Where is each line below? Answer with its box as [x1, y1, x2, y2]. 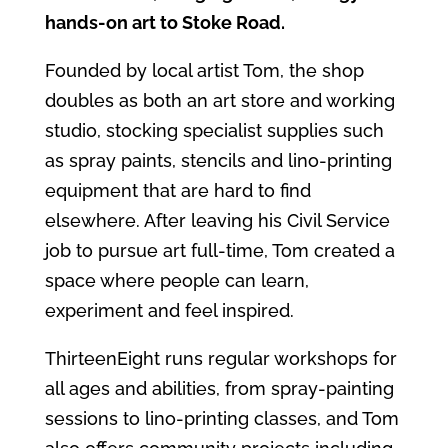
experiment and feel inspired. [44, 299, 294, 321]
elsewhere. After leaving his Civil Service [44, 209, 390, 231]
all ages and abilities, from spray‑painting [44, 377, 394, 399]
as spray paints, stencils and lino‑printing [44, 149, 392, 171]
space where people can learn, [44, 269, 309, 291]
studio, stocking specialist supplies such [44, 119, 384, 141]
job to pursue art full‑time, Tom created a [44, 239, 395, 261]
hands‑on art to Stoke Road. [44, 11, 285, 33]
